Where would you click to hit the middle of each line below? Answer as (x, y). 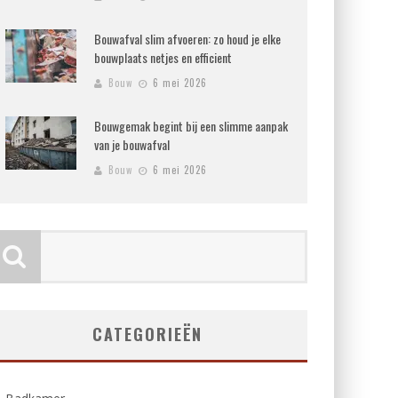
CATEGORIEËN (147, 334)
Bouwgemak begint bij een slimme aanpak (191, 126)
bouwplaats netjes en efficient (163, 57)
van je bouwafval (132, 144)
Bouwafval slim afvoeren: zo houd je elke (187, 39)
